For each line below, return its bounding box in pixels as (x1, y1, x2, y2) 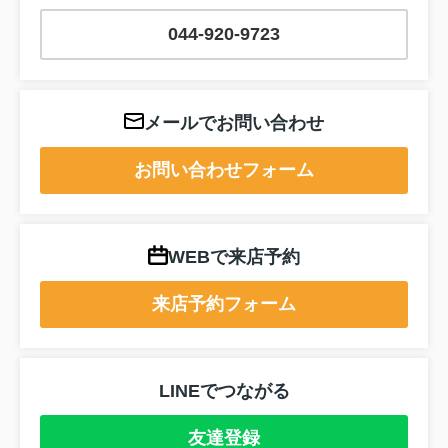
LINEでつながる (158, 380, 290, 401)
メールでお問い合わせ (144, 112, 324, 133)
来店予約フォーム (152, 293, 296, 314)
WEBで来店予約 (168, 246, 300, 267)
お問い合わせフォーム (134, 159, 314, 180)
